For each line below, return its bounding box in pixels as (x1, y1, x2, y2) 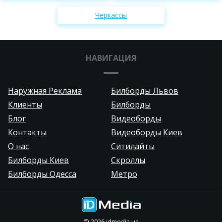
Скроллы (111, 154, 145, 166)
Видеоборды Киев (111, 126, 182, 138)
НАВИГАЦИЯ (86, 52, 136, 63)
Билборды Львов (111, 85, 178, 96)
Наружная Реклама (8, 85, 82, 96)
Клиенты (8, 99, 42, 110)
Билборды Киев (8, 154, 69, 166)
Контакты (8, 126, 47, 138)
